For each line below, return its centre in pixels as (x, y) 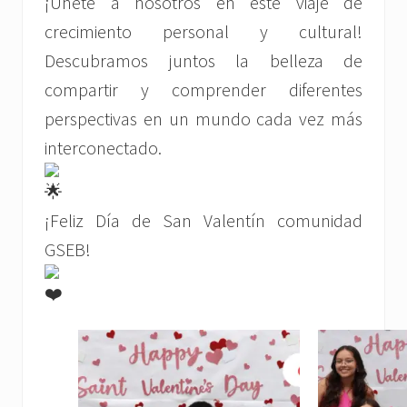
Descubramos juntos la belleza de (203, 61)
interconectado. (103, 148)
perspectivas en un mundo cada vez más (203, 119)
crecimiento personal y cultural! (203, 32)
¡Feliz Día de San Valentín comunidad (203, 221)
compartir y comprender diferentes (203, 90)
